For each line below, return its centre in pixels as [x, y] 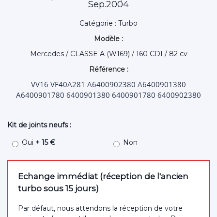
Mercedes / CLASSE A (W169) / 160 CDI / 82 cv [108, 54]
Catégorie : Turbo [108, 23]
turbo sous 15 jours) [58, 189]
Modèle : [108, 39]
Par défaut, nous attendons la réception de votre [100, 208]
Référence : [108, 69]
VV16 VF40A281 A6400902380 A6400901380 [108, 84]
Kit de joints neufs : [39, 125]
